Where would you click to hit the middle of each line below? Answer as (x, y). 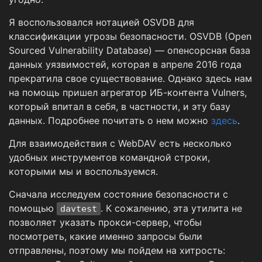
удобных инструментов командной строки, (109, 157)
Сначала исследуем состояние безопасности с (118, 194)
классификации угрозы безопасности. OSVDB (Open (130, 36)
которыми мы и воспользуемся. (83, 171)
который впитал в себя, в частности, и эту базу (120, 106)
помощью (33, 208)
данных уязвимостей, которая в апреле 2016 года (125, 64)
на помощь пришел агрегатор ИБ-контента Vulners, (128, 92)
